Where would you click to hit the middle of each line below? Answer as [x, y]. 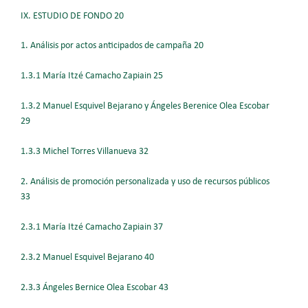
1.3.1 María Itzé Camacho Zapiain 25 [92, 76]
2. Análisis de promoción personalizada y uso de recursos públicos [145, 181]
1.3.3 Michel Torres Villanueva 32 [85, 152]
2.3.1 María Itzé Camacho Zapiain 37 [92, 227]
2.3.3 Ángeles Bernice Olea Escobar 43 [95, 287]
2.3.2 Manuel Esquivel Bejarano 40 [87, 257]
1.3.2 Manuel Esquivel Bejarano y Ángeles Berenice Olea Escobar [145, 107]
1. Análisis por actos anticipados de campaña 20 [112, 46]
